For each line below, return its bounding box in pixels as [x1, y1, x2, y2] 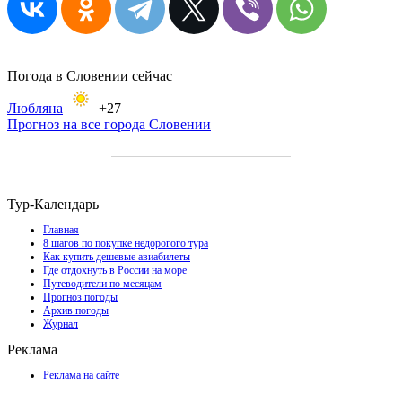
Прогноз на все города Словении [7, 116, 211, 132]
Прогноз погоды [43, 290, 118, 303]
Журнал [43, 317, 78, 330]
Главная [43, 223, 79, 236]
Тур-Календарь [7, 196, 99, 212]
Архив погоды [43, 303, 109, 317]
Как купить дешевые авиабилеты [43, 249, 190, 263]
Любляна [7, 100, 63, 116]
